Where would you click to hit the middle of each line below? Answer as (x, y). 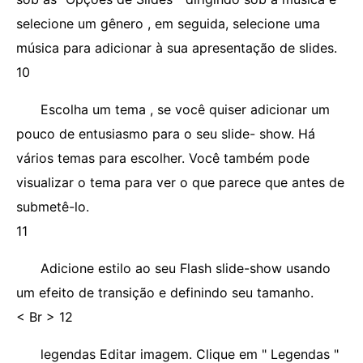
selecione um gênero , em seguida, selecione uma (168, 23)
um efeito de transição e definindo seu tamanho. (165, 293)
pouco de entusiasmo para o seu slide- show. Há (166, 134)
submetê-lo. (53, 207)
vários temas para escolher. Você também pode (163, 158)
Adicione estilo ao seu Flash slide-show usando (186, 268)
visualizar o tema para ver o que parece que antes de (180, 182)
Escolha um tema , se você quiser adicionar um (185, 109)
